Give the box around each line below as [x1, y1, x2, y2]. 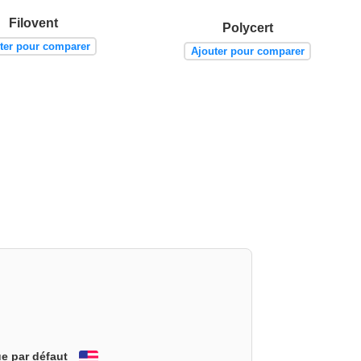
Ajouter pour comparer [190, 44, 305, 57]
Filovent [9, 15, 59, 30]
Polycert [222, 20, 273, 35]
